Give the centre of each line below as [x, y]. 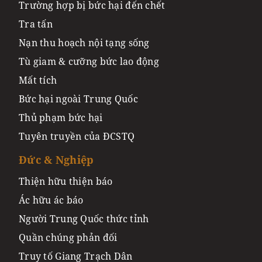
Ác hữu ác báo [51, 200]
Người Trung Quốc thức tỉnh [84, 218]
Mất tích [38, 80]
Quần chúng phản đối [68, 237]
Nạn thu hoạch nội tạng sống [84, 42]
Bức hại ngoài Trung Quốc [78, 99]
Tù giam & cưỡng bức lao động [89, 61]
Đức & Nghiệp [56, 159]
